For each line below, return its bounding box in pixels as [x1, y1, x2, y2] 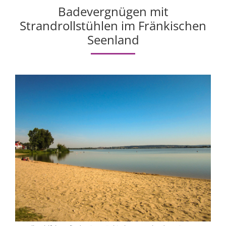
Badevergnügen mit [58, 3, 168, 20]
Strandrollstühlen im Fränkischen [20, 17, 206, 34]
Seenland [87, 31, 139, 48]
